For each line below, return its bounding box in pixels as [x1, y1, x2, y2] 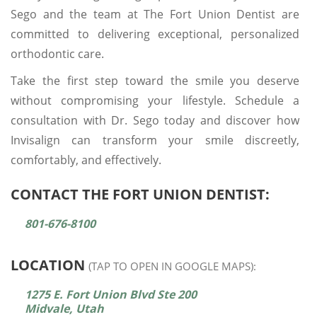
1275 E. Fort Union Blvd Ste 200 [25, 286, 197, 302]
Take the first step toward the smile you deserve [11, 72, 299, 88]
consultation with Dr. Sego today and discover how [11, 112, 299, 128]
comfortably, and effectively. [11, 151, 161, 168]
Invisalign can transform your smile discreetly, [11, 132, 299, 148]
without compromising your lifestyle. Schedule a [11, 92, 299, 108]
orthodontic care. [11, 45, 104, 62]
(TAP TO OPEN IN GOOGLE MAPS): [88, 258, 256, 273]
